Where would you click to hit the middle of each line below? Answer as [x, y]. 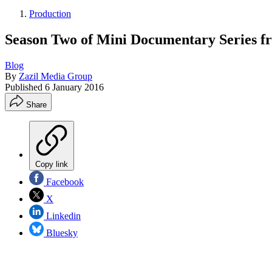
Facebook [64, 182]
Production [50, 14]
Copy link [52, 164]
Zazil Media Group [56, 76]
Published [25, 87]
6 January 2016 [74, 87]
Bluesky [61, 233]
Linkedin [62, 216]
